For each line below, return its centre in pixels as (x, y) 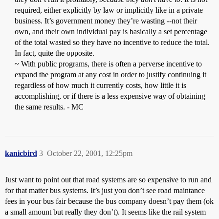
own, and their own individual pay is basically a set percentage (111, 32)
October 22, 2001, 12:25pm (90, 153)
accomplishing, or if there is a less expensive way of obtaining (110, 96)
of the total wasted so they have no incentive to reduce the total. (112, 42)
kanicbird (21, 153)
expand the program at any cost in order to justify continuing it (110, 75)
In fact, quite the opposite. (55, 53)
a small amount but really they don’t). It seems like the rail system (105, 212)
